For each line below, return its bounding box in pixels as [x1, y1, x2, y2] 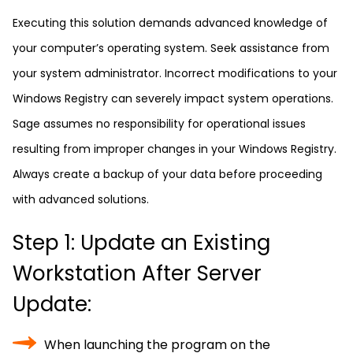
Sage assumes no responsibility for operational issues [13, 116, 306, 132]
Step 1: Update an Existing [13, 229, 270, 257]
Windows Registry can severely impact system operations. [13, 91, 333, 106]
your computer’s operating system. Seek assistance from [13, 40, 329, 56]
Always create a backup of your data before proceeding [13, 166, 322, 182]
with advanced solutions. [13, 191, 149, 207]
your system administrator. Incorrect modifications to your [13, 65, 337, 81]
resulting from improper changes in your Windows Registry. [13, 141, 336, 157]
